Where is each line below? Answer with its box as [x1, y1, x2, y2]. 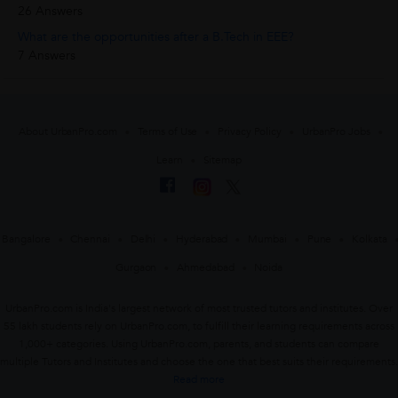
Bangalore [2, 231, 51, 246]
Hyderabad [176, 231, 228, 246]
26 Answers [18, 3, 84, 20]
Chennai [70, 231, 110, 246]
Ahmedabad [177, 259, 235, 275]
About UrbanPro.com [19, 123, 117, 139]
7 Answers [18, 47, 76, 65]
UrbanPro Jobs [301, 123, 370, 139]
